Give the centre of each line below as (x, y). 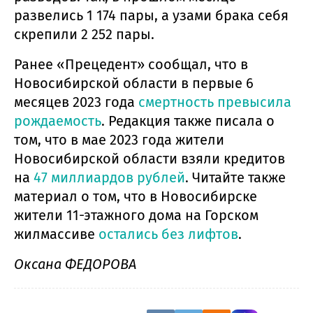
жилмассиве (56, 234)
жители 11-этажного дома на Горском (136, 215)
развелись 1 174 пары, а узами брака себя (151, 15)
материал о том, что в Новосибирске (136, 196)
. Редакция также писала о (188, 121)
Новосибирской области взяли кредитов (150, 158)
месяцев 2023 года (76, 102)
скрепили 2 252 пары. (84, 34)
